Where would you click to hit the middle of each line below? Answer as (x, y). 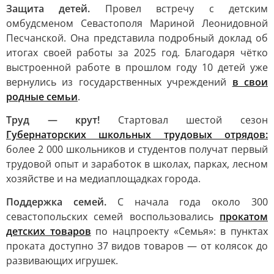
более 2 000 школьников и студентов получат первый (137, 149)
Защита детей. (48, 9)
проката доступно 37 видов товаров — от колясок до (137, 246)
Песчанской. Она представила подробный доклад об (137, 38)
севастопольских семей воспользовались (113, 217)
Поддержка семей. (56, 202)
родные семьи (42, 97)
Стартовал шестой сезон (193, 120)
